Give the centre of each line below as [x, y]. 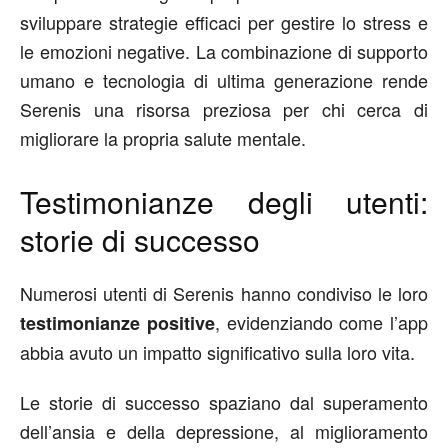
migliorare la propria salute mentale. [163, 138]
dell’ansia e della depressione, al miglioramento [224, 431]
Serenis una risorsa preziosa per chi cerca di [224, 109]
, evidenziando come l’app [321, 322]
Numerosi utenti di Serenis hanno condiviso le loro [224, 293]
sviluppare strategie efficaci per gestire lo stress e [224, 22]
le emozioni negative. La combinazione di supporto [224, 51]
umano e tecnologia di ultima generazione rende [224, 80]
